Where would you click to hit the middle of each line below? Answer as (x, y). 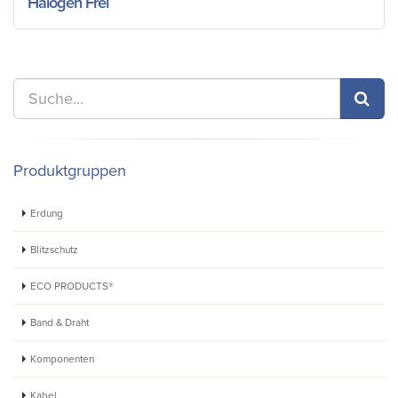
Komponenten (62, 359)
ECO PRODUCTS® (72, 286)
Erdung (47, 213)
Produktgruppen (70, 171)
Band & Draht (60, 322)
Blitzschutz (54, 250)
